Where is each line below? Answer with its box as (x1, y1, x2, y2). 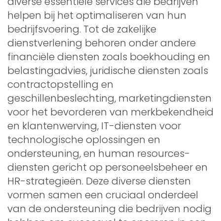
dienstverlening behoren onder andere (7, 36, 196, 50)
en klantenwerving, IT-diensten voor (7, 118, 181, 133)
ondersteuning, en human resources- (7, 146, 190, 160)
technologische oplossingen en (7, 132, 160, 147)
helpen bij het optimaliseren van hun (7, 8, 186, 22)
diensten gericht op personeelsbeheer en (7, 160, 208, 174)
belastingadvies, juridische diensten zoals (7, 63, 208, 77)
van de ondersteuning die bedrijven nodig (7, 201, 212, 216)
